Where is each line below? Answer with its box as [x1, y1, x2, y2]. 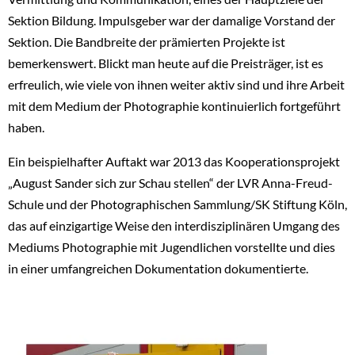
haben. [8, 119, 44, 135]
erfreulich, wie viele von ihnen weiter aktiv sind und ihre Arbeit [8, 76, 345, 92]
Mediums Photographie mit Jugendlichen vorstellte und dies [8, 239, 335, 254]
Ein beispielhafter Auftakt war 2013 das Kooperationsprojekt [8, 153, 340, 169]
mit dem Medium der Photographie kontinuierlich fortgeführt [8, 97, 341, 113]
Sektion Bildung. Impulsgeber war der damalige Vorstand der [8, 12, 335, 28]
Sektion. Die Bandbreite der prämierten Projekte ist [8, 33, 285, 49]
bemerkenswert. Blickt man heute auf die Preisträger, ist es [8, 55, 323, 71]
